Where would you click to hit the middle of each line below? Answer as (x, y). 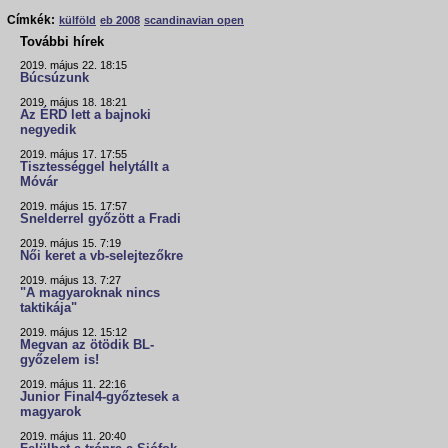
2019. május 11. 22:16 (73, 384)
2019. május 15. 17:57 (73, 206)
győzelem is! (59, 360)
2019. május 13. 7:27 (70, 280)
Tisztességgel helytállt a (94, 167)
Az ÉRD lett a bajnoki (85, 115)
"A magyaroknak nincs (90, 293)
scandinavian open (194, 20)
